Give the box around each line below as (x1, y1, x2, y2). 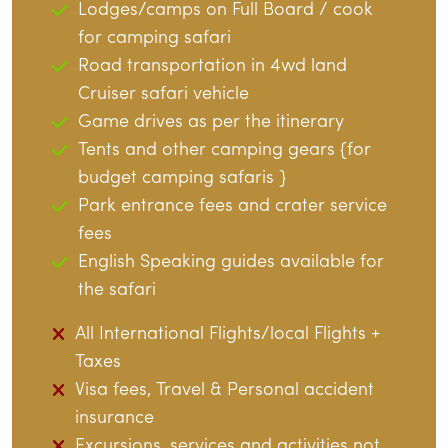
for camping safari (78, 29, 231, 49)
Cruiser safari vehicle (78, 85, 249, 105)
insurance (75, 409, 154, 429)
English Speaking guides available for (78, 253, 384, 273)
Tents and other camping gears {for (78, 141, 371, 161)
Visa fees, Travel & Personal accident (75, 381, 374, 401)
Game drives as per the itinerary (78, 113, 344, 133)
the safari (78, 281, 156, 301)
